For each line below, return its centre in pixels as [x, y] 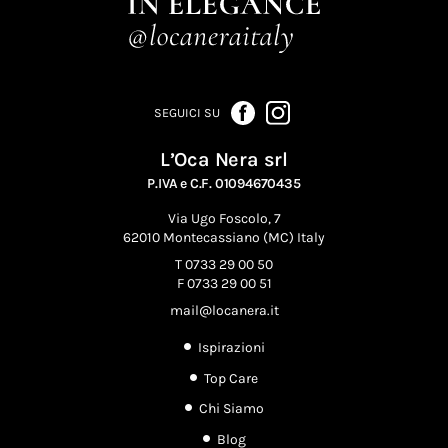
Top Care [231, 378]
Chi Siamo [231, 409]
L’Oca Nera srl [224, 160]
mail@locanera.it [224, 311]
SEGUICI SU [187, 113]
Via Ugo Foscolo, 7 [224, 219]
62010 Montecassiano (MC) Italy [224, 238]
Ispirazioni [231, 347]
